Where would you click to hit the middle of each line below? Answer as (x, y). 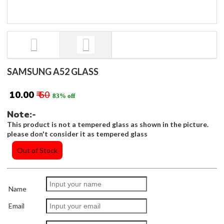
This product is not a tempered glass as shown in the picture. (108, 124)
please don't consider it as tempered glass (77, 133)
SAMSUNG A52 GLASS (53, 71)
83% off (64, 95)
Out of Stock (37, 150)
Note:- (21, 114)
